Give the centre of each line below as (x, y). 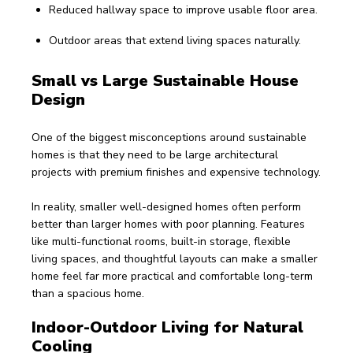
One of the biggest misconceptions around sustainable (171, 137)
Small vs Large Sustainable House (167, 81)
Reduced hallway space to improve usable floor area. (183, 10)
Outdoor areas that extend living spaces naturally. (175, 41)
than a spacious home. (88, 294)
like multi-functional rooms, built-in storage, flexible (163, 242)
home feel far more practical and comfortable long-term (174, 276)
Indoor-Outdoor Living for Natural (170, 327)
